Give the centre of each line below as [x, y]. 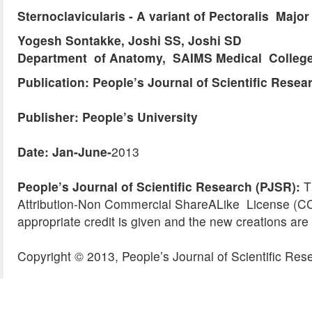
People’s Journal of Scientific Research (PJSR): [159, 186]
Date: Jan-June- [64, 151]
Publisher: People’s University [108, 117]
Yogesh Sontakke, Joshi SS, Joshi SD [130, 40]
